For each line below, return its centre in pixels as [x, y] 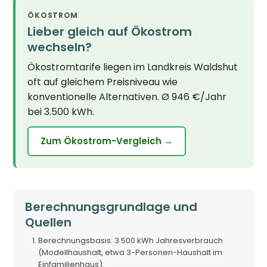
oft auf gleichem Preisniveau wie [103, 82]
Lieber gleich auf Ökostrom [110, 31]
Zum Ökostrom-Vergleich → [107, 141]
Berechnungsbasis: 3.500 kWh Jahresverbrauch [131, 240]
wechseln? [60, 47]
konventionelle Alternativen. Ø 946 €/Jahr [127, 97]
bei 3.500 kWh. [61, 111]
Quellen [49, 222]
